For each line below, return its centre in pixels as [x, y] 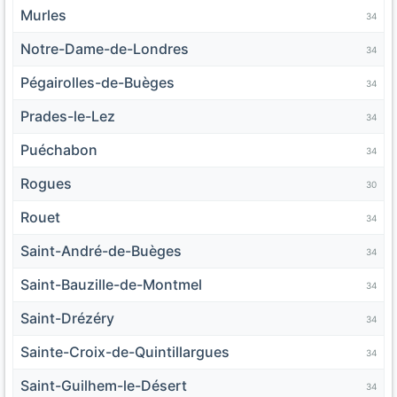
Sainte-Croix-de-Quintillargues [125, 352]
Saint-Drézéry [67, 319]
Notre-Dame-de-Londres [105, 49]
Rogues [46, 184]
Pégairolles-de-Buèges [97, 83]
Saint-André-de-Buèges [101, 251]
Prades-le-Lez [68, 117]
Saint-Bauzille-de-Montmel [111, 285]
